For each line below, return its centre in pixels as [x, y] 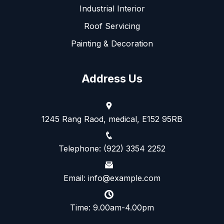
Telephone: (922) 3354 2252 [112, 148]
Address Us [112, 78]
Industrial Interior [112, 8]
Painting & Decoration [112, 43]
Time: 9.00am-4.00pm [112, 207]
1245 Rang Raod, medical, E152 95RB [112, 119]
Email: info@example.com [112, 178]
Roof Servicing [112, 26]
